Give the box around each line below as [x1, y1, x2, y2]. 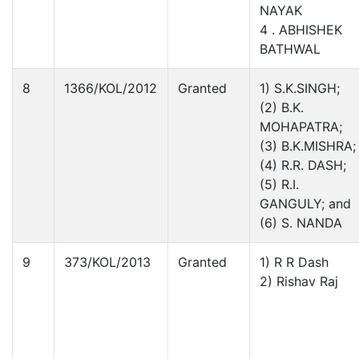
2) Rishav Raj [260, 272, 338, 289]
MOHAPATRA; [260, 118, 342, 135]
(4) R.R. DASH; [260, 156, 346, 173]
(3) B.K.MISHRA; [260, 137, 356, 154]
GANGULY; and [260, 195, 351, 212]
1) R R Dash [260, 253, 329, 270]
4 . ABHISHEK [260, 21, 342, 38]
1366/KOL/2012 [64, 79, 157, 96]
